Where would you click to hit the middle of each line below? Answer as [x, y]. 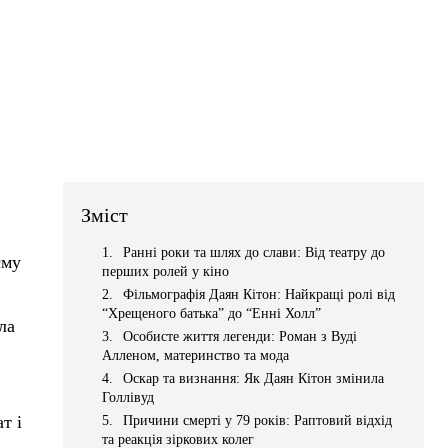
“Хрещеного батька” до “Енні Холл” [212, 313]
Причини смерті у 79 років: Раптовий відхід [258, 420]
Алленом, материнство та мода [196, 355]
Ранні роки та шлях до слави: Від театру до [254, 252]
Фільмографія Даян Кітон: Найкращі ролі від [259, 294]
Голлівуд [128, 397]
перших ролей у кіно [166, 271]
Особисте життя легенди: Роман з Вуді [240, 336]
